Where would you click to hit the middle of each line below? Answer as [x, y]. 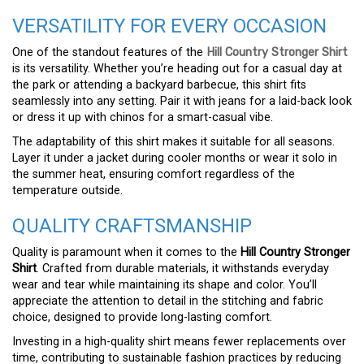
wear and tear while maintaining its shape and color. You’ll [165, 285]
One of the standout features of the [109, 53]
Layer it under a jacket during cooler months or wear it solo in [175, 158]
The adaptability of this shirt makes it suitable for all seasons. [173, 142]
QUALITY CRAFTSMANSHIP [132, 226]
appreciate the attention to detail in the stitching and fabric [168, 301]
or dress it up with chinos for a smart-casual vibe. [143, 118]
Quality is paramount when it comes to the [126, 253]
